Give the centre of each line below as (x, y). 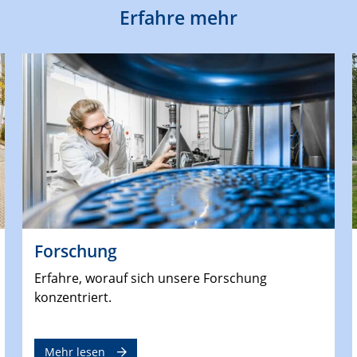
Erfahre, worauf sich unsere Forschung (151, 278)
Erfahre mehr (178, 17)
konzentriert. (73, 297)
